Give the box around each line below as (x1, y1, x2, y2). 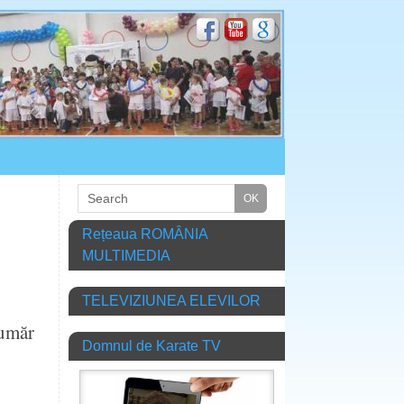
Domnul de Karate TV (82, 337, 221, 353)
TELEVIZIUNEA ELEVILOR (82, 292, 261, 308)
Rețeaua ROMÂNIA (82, 225, 208, 242)
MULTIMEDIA (82, 247, 170, 263)
